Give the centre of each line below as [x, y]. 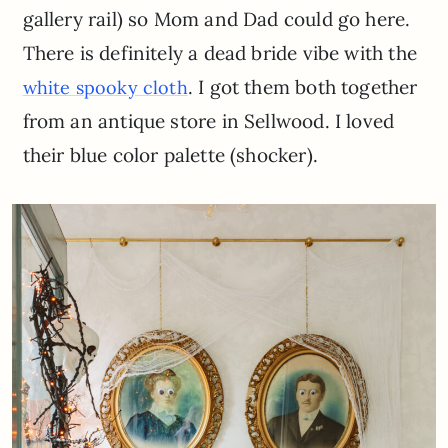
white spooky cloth [105, 87]
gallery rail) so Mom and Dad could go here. [216, 18]
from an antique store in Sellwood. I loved [208, 120]
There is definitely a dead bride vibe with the [219, 52]
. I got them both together [302, 86]
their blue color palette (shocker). [170, 154]
